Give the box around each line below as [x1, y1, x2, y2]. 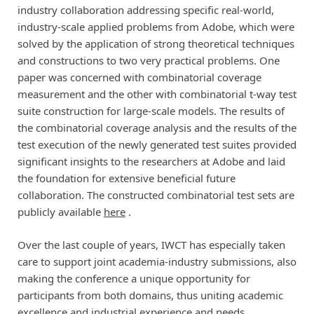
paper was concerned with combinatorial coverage [17, 70, 261, 85]
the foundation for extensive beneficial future [17, 171, 235, 186]
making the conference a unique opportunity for [17, 271, 250, 285]
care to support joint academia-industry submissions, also [17, 254, 296, 268]
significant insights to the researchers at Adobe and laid [17, 154, 285, 169]
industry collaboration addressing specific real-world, [17, 3, 274, 18]
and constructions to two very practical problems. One [17, 53, 280, 68]
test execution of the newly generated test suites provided [17, 137, 296, 152]
